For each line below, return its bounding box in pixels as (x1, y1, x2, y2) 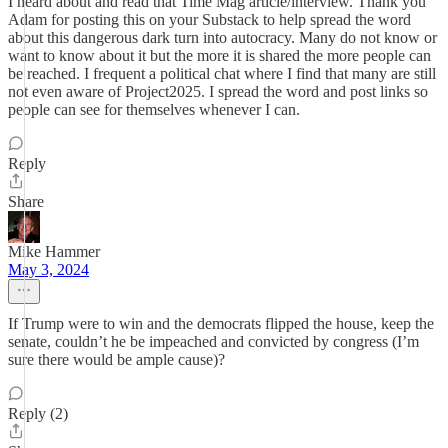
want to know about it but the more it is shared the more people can (8, 47, 431, 64)
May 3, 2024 (8, 261, 89, 278)
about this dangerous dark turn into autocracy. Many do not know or (8, 29, 437, 46)
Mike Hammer (8, 243, 100, 260)
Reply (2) (8, 405, 68, 422)
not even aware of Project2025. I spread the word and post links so (8, 83, 428, 100)
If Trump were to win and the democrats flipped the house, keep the (8, 315, 434, 332)
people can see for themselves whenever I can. (8, 101, 300, 118)
